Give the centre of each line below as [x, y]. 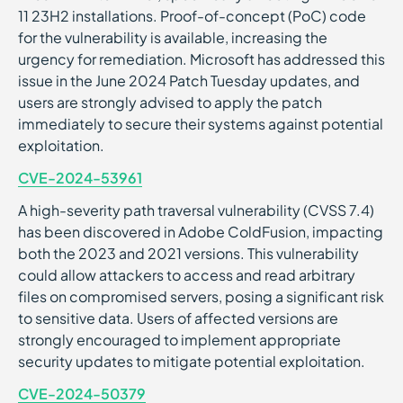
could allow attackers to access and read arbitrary [187, 275]
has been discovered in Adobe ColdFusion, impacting [201, 232]
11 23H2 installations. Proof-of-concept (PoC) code [192, 16]
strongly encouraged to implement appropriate [179, 340]
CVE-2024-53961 [80, 178]
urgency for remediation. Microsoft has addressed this [201, 59]
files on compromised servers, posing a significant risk [201, 296]
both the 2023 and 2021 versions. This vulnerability [188, 253]
